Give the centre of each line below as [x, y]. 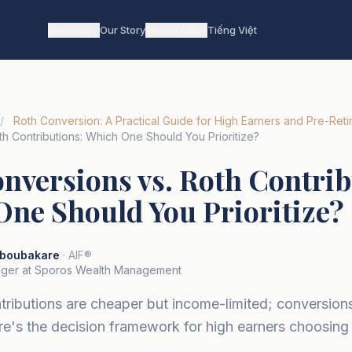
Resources [172, 29]
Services [69, 29]
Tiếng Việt [232, 29]
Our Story [123, 29]
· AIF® [77, 255]
